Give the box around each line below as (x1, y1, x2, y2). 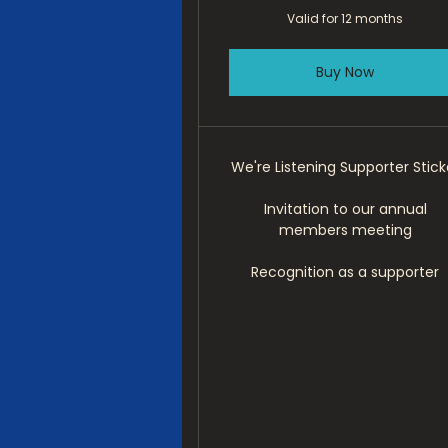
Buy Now (316, 62, 375, 82)
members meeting (278, 220, 412, 240)
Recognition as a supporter (251, 262, 440, 282)
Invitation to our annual (263, 199, 427, 219)
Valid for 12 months (287, 10, 404, 27)
